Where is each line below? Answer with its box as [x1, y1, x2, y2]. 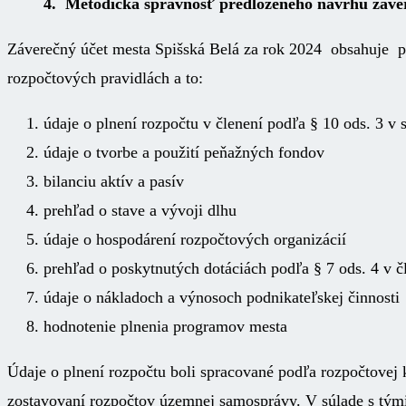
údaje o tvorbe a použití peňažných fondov [43, 142, 324, 161]
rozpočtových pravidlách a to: [7, 68, 203, 87]
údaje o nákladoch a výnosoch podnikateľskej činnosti [43, 287, 400, 306]
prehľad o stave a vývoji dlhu [43, 200, 237, 219]
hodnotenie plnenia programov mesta [43, 316, 287, 335]
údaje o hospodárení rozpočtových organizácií [43, 229, 346, 248]
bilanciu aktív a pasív [43, 171, 184, 190]
